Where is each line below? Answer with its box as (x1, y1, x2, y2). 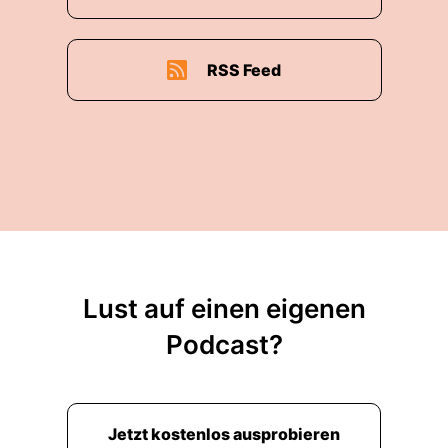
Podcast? (165, 329, 283, 360)
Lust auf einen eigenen (82, 293, 366, 324)
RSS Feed (207, 60, 281, 80)
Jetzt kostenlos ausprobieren (108, 424, 340, 444)
